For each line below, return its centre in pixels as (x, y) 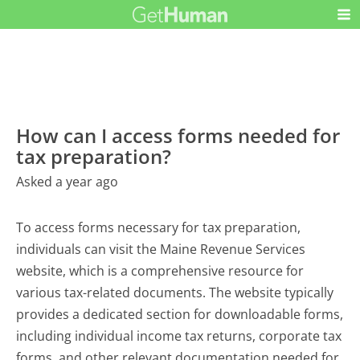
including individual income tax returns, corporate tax (179, 335)
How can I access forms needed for (178, 135)
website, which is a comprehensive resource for (160, 270)
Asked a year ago (67, 181)
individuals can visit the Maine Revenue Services (161, 249)
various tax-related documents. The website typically (175, 292)
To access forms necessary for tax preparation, (159, 227)
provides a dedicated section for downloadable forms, (180, 314)
